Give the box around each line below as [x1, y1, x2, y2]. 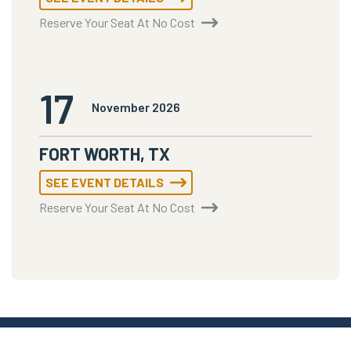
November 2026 [92, 100, 180, 115]
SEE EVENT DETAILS [45, 175, 164, 190]
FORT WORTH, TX [39, 143, 170, 165]
